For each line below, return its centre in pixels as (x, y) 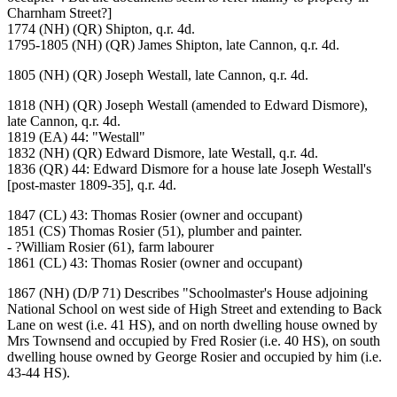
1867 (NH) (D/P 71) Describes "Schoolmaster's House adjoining (187, 293)
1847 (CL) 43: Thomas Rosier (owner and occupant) (155, 215)
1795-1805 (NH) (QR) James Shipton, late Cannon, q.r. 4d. (173, 45)
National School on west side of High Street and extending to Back (195, 309)
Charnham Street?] (59, 13)
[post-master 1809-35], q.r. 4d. (92, 185)
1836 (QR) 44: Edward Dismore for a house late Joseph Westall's (189, 169)
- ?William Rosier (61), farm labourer (110, 247)
